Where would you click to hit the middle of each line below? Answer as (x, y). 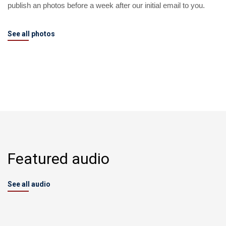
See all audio (29, 184)
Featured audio (59, 159)
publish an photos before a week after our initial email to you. (106, 5)
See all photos (31, 34)
